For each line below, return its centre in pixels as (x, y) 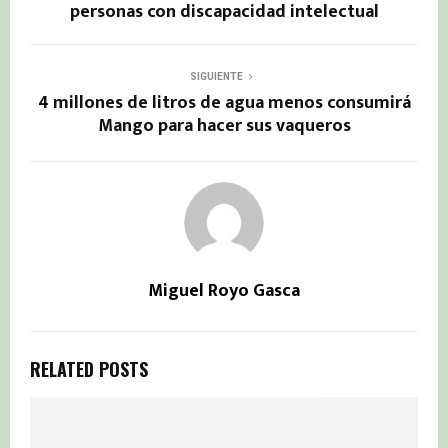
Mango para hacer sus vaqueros (224, 126)
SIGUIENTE (216, 77)
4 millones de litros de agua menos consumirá (224, 103)
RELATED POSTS (89, 369)
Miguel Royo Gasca (224, 291)
